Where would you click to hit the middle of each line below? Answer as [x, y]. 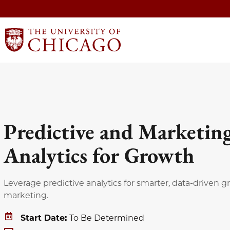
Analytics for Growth [99, 155]
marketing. [26, 195]
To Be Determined [107, 218]
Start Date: [45, 218]
